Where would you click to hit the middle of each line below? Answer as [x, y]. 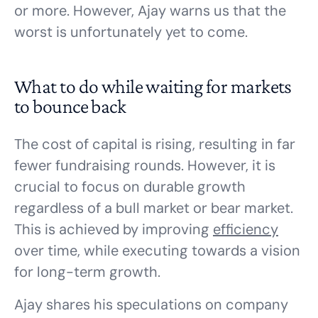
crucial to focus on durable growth [130, 187]
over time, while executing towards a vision [157, 251]
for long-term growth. [87, 272]
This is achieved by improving [114, 229]
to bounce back [70, 106]
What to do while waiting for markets [153, 86]
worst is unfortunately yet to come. [131, 32]
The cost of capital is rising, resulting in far [155, 144]
